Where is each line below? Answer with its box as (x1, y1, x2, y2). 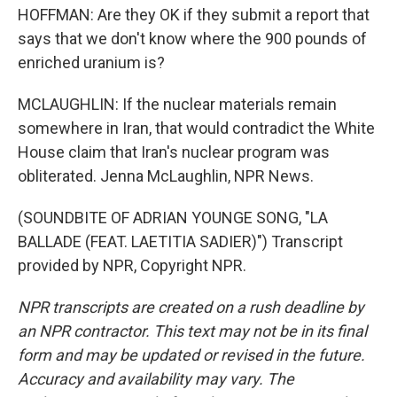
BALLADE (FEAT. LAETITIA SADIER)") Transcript (18, 232, 343, 251)
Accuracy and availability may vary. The (18, 370, 294, 388)
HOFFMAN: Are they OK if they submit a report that (18, 5, 370, 24)
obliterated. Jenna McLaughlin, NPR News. (18, 167, 314, 185)
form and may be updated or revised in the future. (18, 346, 365, 364)
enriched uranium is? (18, 53, 165, 72)
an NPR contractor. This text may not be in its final (18, 322, 367, 340)
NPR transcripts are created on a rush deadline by (18, 298, 364, 316)
